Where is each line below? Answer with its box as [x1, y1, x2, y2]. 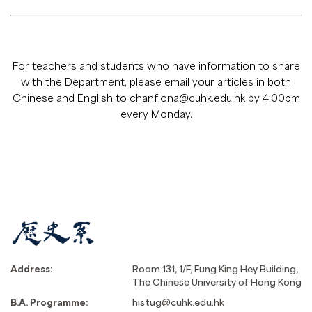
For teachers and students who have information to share [12, 59, 300, 72]
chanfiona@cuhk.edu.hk [129, 91, 245, 104]
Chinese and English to [12, 91, 130, 104]
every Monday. [120, 107, 192, 120]
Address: [10, 263, 53, 275]
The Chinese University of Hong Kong [132, 276, 302, 288]
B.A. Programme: [10, 296, 91, 309]
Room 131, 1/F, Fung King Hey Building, [132, 263, 298, 275]
